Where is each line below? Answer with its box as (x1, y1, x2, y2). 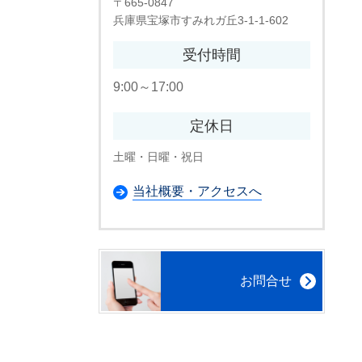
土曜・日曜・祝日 (113, 149, 204, 163)
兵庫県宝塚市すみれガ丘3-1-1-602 (113, 14, 288, 27)
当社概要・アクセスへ (133, 183, 262, 199)
